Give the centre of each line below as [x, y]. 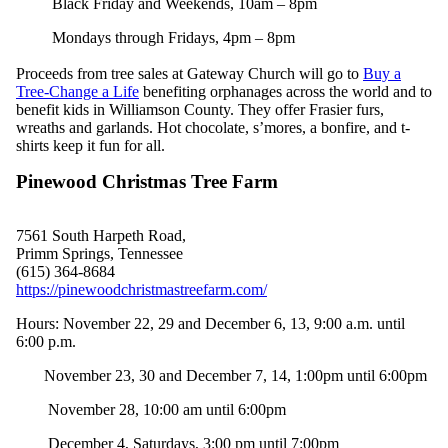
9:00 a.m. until [359, 323]
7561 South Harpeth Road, [101, 235]
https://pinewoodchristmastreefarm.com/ [141, 289]
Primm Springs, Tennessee [99, 253]
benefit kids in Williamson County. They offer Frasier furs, [200, 109]
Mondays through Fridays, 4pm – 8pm [173, 37]
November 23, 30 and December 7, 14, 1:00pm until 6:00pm [235, 375]
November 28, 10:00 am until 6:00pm [167, 409]
